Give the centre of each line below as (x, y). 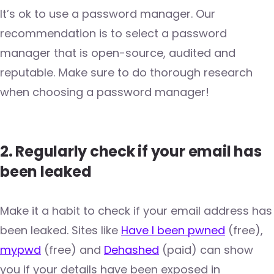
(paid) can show (206, 250)
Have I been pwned (173, 230)
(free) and (72, 250)
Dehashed (131, 250)
